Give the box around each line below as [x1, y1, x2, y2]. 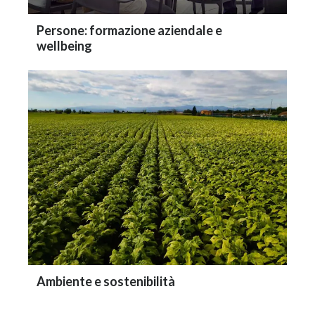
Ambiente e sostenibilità [37, 273, 175, 289]
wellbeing [37, 38, 92, 54]
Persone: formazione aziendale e [37, 22, 222, 39]
